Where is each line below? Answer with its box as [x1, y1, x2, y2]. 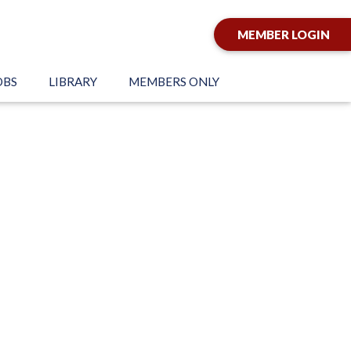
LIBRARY [49, 74, 97, 89]
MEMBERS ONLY [128, 74, 219, 89]
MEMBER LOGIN [237, 27, 330, 42]
